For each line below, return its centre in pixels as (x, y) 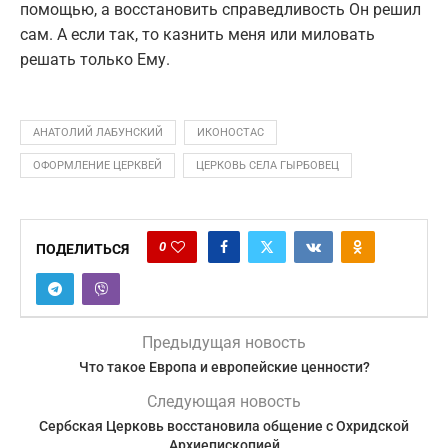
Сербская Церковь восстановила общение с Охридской (224, 426)
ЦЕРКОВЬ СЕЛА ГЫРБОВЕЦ (267, 166)
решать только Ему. (95, 60)
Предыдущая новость (224, 343)
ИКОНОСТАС (230, 133)
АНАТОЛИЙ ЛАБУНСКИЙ (98, 133)
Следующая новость (224, 402)
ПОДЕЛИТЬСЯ (82, 249)
